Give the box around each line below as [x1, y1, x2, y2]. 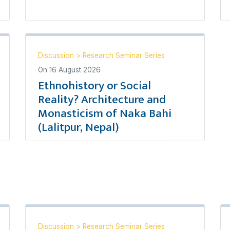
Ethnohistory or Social [38, 76, 151, 95]
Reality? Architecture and [38, 90, 166, 109]
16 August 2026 [49, 66, 101, 74]
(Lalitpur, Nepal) [38, 118, 119, 137]
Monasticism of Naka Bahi [38, 104, 171, 123]
